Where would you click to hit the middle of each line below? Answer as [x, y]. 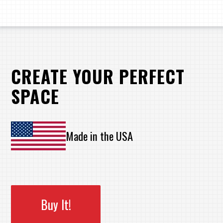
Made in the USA [100, 136]
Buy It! [56, 205]
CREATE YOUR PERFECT [98, 76]
